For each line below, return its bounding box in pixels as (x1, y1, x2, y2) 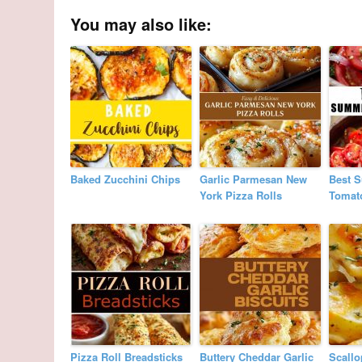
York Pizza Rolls (200, 187, 283, 204)
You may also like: (70, 12, 213, 36)
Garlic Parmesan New (200, 171, 308, 187)
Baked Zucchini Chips (70, 171, 181, 187)
